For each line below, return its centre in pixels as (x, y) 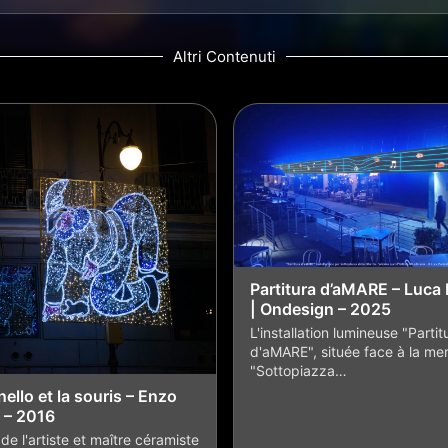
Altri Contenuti (224, 57)
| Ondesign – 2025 (321, 308)
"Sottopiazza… (299, 370)
